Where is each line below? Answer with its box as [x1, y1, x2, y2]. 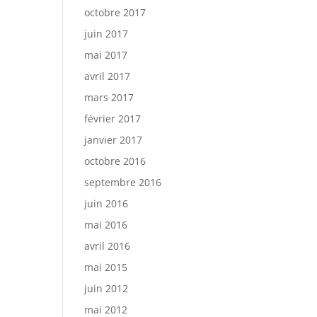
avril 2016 [84, 239, 131, 253]
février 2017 [84, 112, 142, 125]
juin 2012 [84, 282, 129, 295]
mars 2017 [84, 91, 134, 104]
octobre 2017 [84, 6, 146, 19]
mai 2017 [84, 48, 128, 62]
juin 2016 [84, 197, 129, 210]
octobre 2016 [84, 154, 146, 168]
